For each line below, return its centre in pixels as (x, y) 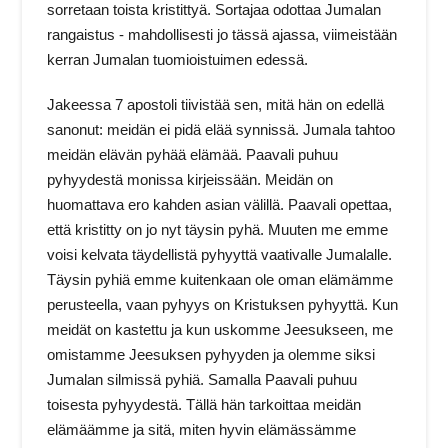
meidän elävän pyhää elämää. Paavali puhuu (193, 154)
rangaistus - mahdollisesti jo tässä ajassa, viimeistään (222, 35)
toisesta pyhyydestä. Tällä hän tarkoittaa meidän (204, 404)
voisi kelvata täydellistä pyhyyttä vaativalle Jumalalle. (220, 254)
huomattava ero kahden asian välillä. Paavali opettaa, (220, 204)
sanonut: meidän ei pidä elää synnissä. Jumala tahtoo (221, 129)
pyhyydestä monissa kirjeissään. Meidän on (190, 179)
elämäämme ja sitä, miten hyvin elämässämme (202, 429)
